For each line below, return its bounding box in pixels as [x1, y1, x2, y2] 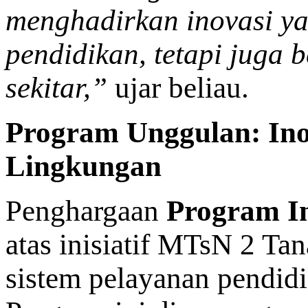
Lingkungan [5, 149, 162, 182]
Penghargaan [5, 194, 166, 227]
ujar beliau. [107, 71, 249, 104]
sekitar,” [5, 71, 107, 104]
